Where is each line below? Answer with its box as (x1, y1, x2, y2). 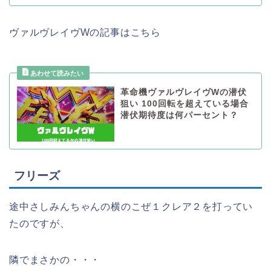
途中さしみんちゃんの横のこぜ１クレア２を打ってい (9, 201, 253, 212)
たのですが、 (9, 218, 70, 229)
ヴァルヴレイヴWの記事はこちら (9, 27, 161, 38)
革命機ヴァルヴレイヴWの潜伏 (120, 88, 247, 97)
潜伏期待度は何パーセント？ (120, 111, 238, 120)
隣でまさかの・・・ (9, 254, 101, 265)
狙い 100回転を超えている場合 (120, 99, 249, 109)
